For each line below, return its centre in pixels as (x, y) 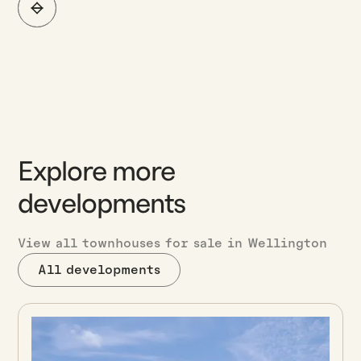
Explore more (97, 172)
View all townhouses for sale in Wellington (173, 243)
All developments (100, 270)
